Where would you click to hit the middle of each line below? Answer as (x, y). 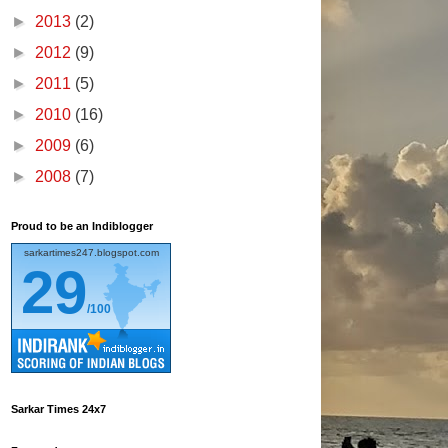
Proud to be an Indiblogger (82, 225)
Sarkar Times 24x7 (58, 408)
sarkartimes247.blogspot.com (91, 252)
